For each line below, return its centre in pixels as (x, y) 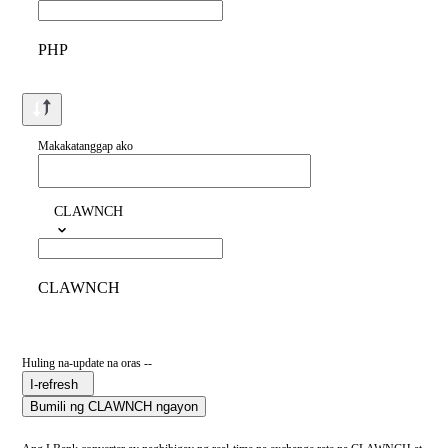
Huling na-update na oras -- (87, 363)
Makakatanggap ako (85, 146)
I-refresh (54, 385)
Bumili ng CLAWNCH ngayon (114, 407)
